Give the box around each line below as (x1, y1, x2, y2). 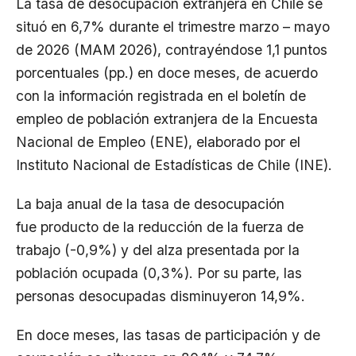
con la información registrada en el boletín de (16, 87, 306, 104)
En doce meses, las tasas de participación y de (16, 327, 320, 343)
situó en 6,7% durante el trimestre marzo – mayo (16, 18, 330, 35)
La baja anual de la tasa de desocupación (16, 195, 284, 212)
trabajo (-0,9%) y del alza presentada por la (16, 242, 300, 258)
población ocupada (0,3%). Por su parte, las (16, 265, 302, 281)
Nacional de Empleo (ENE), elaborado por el (16, 133, 300, 150)
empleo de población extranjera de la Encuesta (16, 110, 318, 127)
